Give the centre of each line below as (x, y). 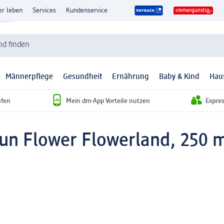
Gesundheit (82, 77)
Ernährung (130, 77)
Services (44, 10)
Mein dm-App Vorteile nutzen (108, 101)
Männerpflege (29, 77)
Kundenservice (87, 10)
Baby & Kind (179, 77)
